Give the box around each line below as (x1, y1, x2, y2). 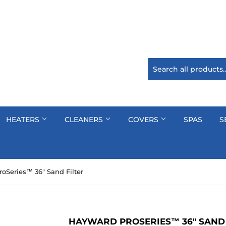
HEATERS (6, 115, 41, 124)
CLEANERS (65, 115, 105, 124)
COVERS (128, 115, 160, 124)
